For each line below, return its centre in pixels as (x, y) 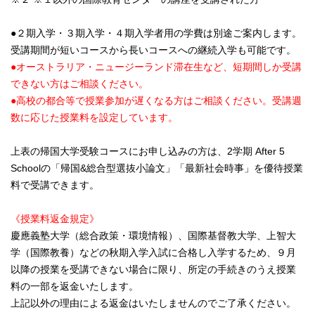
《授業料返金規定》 (55, 219)
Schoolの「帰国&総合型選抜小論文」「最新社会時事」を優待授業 (157, 168)
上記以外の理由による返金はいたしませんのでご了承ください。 (153, 303)
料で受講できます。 (55, 185)
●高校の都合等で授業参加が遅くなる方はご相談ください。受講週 (156, 101)
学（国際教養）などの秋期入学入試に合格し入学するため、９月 (153, 253)
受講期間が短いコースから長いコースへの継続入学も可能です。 (153, 50)
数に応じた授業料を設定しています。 (94, 118)
